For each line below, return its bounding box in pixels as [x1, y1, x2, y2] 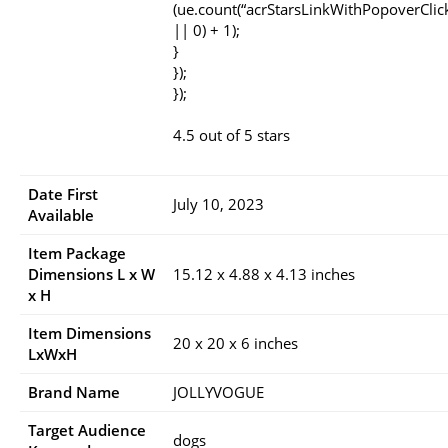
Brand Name [28, 381, 120, 402]
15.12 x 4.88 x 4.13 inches [173, 263, 355, 284]
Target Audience [28, 419, 146, 440]
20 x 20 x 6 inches [173, 332, 298, 353]
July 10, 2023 [173, 193, 264, 214]
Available [28, 204, 94, 225]
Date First [28, 183, 98, 204]
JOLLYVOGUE [173, 381, 264, 402]
